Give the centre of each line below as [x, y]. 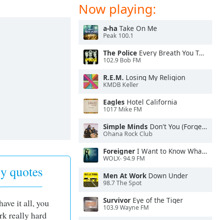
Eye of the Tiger [157, 200]
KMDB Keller [121, 85]
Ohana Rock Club [128, 134]
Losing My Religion [154, 77]
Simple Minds [125, 126]
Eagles [114, 102]
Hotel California [151, 102]
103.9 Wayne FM [126, 208]
